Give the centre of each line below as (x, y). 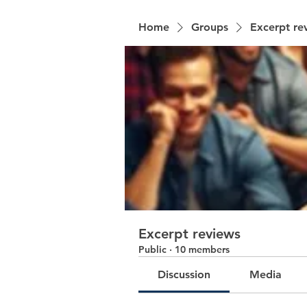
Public (152, 250)
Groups (210, 27)
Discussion (184, 275)
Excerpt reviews (189, 234)
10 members (202, 250)
